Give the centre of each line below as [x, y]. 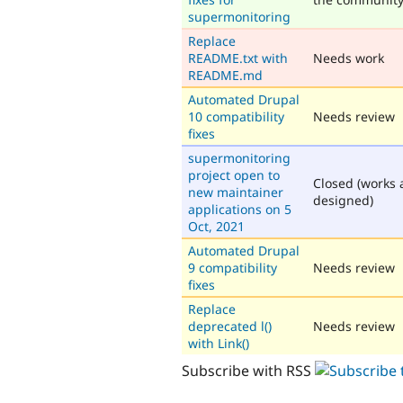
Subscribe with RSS [248, 370]
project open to [234, 175]
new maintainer [236, 192]
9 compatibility [233, 267]
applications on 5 [240, 209]
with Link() [219, 343]
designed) [343, 200]
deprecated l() [230, 326]
